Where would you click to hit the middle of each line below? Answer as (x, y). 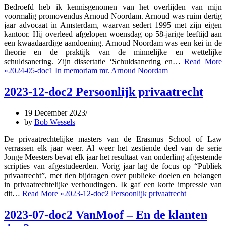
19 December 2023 (55, 113)
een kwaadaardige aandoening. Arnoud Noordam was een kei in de (113, 43)
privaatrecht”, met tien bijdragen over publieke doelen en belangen (113, 176)
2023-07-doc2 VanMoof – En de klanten (106, 215)
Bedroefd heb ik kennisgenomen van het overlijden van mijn (113, 7)
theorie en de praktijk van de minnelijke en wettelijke (113, 52)
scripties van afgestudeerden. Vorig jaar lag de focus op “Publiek (113, 166)
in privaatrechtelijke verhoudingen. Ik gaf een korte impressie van (113, 185)
